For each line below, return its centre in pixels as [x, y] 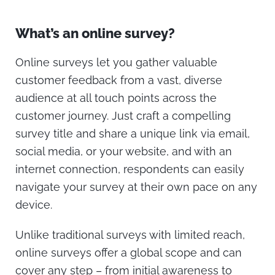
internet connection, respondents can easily [130, 169]
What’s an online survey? [95, 33]
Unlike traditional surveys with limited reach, [130, 234]
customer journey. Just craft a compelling [123, 116]
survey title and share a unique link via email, [133, 134]
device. [34, 205]
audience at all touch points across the [116, 98]
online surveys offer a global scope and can [129, 252]
